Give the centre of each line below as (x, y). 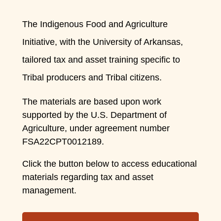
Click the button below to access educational (109, 164)
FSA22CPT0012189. (63, 142)
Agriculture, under (58, 129)
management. (49, 191)
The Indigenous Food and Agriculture (95, 24)
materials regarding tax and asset (88, 177)
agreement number (132, 129)
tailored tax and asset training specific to (101, 60)
